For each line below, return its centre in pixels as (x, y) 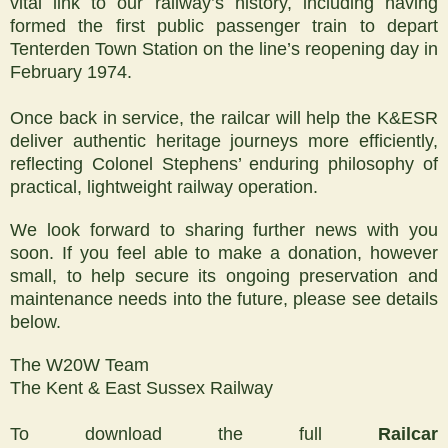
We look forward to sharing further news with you (224, 229)
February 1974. (71, 71)
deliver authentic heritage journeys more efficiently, (224, 140)
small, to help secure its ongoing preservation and (224, 275)
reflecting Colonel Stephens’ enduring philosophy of (224, 163)
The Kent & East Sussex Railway (141, 387)
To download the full (194, 433)
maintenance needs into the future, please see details (224, 298)
